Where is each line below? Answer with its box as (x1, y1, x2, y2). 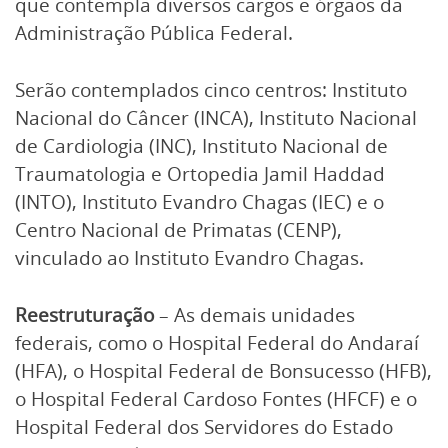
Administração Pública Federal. (15, 20, 293, 47)
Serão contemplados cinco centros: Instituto (15, 76, 407, 103)
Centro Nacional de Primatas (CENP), (15, 216, 342, 243)
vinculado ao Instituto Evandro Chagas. (15, 244, 364, 271)
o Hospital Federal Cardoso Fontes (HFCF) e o (15, 385, 417, 412)
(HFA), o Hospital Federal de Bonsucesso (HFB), (15, 357, 432, 384)
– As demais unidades (159, 301, 355, 328)
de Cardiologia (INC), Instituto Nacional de (15, 132, 388, 159)
